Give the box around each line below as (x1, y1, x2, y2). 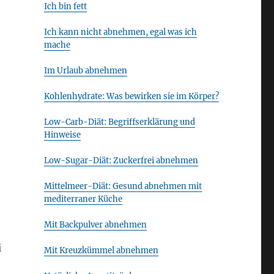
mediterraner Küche (43, 194, 122, 204)
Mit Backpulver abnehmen (43, 220, 147, 230)
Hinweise (43, 130, 81, 140)
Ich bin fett (43, 1, 87, 12)
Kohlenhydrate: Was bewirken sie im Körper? (43, 91, 219, 102)
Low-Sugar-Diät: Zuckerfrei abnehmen (43, 155, 198, 166)
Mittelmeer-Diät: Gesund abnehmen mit (43, 181, 202, 191)
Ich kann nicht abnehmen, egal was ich (43, 27, 197, 37)
